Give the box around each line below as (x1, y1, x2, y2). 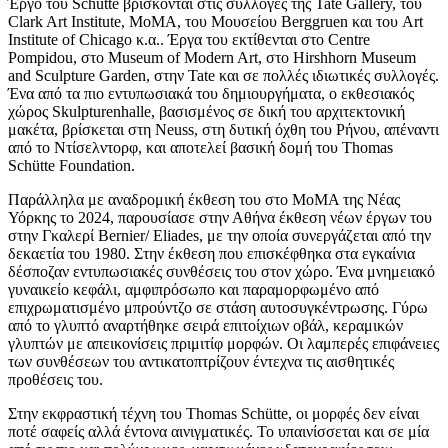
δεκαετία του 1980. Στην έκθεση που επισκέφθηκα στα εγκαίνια (8, 244, 415, 262)
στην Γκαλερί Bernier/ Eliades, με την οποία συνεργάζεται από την (8, 226, 431, 244)
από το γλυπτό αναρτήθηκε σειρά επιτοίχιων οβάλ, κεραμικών (8, 316, 403, 334)
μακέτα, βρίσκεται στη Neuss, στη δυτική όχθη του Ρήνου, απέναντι (8, 120, 439, 138)
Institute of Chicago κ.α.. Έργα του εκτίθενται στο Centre (8, 30, 370, 48)
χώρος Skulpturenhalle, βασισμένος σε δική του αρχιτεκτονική (8, 102, 405, 120)
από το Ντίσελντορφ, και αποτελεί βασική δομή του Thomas (8, 138, 393, 156)
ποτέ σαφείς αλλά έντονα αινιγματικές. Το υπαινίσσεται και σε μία (8, 422, 429, 440)
